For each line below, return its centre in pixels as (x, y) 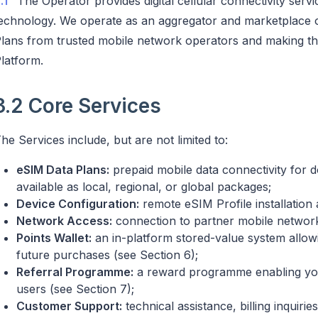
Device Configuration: (78, 203)
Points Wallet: (54, 237)
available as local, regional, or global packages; (144, 186)
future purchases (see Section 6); (107, 254)
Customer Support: (69, 306)
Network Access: (64, 220)
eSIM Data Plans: (63, 169)
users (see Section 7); (75, 289)
